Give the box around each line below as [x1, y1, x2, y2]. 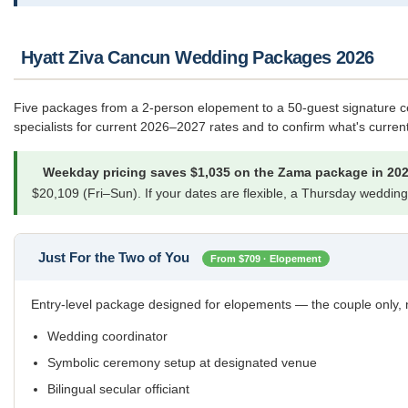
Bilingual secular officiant [47, 382, 189, 397]
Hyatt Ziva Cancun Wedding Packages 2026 [21, 47, 374, 68]
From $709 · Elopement [210, 253, 321, 265]
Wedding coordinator [47, 329, 168, 344]
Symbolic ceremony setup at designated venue [47, 355, 317, 371]
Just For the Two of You [38, 250, 193, 266]
